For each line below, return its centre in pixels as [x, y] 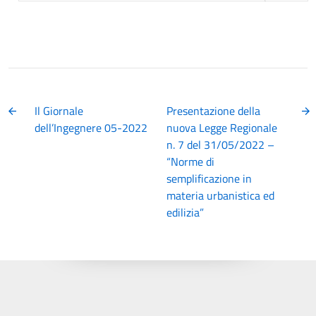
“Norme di [190, 162]
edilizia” [185, 212]
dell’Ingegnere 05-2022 [91, 128]
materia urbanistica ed [220, 195]
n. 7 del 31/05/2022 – [220, 145]
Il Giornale [59, 111]
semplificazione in [209, 178]
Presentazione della [213, 111]
